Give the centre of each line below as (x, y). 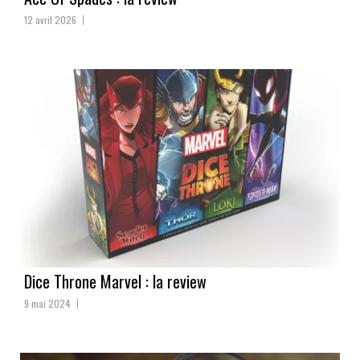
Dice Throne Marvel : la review (115, 282)
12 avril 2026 (50, 20)
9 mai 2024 (47, 304)
